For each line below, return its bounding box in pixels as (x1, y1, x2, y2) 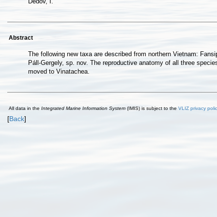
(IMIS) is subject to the (125, 106, 178, 111)
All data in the (9, 106, 41, 111)
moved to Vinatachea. (28, 68, 90, 75)
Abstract (9, 34, 33, 41)
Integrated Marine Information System (41, 106, 125, 111)
